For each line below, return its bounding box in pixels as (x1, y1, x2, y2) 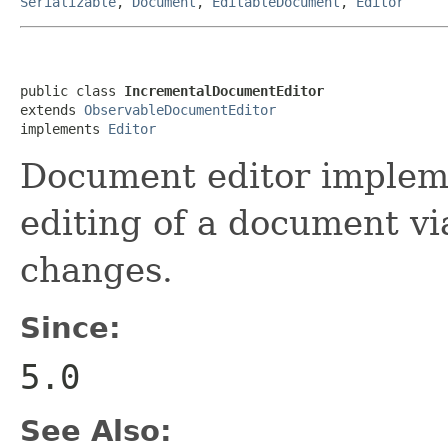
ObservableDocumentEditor (84, 101, 276, 118)
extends (20, 101, 84, 118)
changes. (20, 249, 173, 290)
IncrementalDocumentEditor (124, 82, 324, 99)
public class (20, 82, 124, 99)
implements (20, 120, 108, 137)
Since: (20, 310, 121, 345)
